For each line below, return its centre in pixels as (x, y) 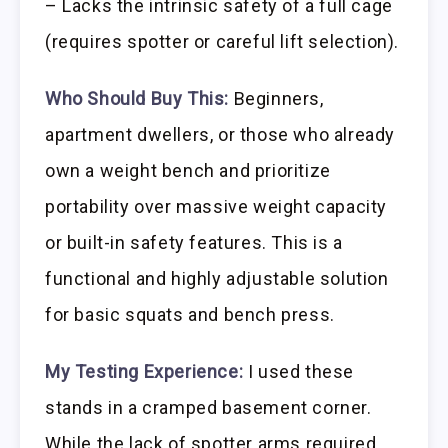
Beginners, (276, 98)
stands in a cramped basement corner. (208, 407)
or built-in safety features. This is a (194, 242)
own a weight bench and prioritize (188, 170)
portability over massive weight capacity (216, 206)
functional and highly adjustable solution (217, 278)
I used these (299, 371)
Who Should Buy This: (137, 98)
